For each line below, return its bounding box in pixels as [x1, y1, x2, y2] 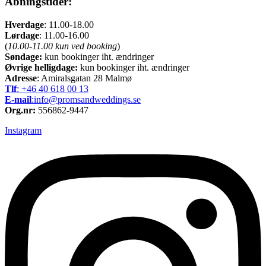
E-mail [5, 94, 31, 104]
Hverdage [5, 19, 44, 30]
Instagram [5, 125, 42, 135]
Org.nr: [5, 104, 36, 115]
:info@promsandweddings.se [31, 94, 141, 104]
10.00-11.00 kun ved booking [8, 40, 117, 51]
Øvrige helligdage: [5, 62, 78, 72]
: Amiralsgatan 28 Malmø [37, 72, 132, 83]
